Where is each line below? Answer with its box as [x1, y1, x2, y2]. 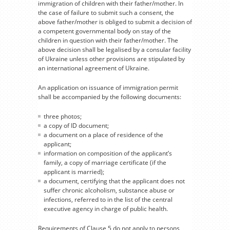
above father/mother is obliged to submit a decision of [38, 17, 192, 26]
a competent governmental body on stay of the [38, 26, 171, 35]
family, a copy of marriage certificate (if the [44, 158, 166, 167]
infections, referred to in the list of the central [44, 195, 172, 204]
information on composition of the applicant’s [44, 148, 172, 158]
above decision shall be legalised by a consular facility [38, 45, 191, 54]
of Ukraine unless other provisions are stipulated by [38, 54, 185, 63]
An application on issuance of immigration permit [38, 83, 178, 92]
